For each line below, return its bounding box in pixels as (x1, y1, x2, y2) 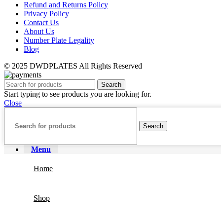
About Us (24, 27, 54, 36)
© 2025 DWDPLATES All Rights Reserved (4, 61, 142, 70)
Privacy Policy (24, 9, 69, 18)
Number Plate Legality (24, 36, 94, 44)
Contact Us (24, 18, 59, 27)
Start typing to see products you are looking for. (4, 89, 151, 98)
